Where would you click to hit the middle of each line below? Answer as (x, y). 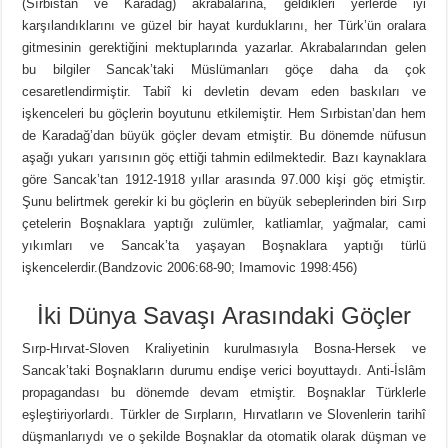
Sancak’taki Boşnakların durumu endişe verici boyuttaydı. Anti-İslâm (224, 371)
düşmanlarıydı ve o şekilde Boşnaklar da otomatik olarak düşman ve (224, 437)
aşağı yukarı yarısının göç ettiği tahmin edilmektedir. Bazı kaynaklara (224, 158)
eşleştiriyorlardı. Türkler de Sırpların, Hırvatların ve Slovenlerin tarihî (224, 415)
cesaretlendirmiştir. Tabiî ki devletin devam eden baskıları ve (224, 92)
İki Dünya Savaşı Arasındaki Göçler (223, 316)
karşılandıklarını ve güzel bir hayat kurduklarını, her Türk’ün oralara (224, 26)
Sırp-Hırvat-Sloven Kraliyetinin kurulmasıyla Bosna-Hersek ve (224, 349)
